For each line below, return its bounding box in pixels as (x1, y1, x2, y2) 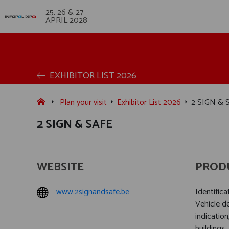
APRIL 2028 (45, 13, 88, 28)
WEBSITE (37, 158, 84, 176)
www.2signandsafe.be (56, 185, 129, 199)
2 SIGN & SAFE (37, 115, 112, 134)
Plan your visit (60, 96, 107, 109)
